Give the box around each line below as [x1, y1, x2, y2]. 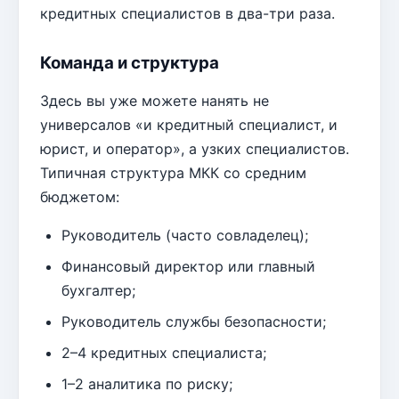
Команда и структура [40, 53, 219, 74]
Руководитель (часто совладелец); [61, 226, 308, 245]
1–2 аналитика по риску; [61, 375, 232, 394]
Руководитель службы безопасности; [61, 313, 326, 331]
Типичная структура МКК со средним [40, 164, 306, 183]
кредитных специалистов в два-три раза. [40, 4, 335, 23]
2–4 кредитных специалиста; [61, 344, 266, 362]
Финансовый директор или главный [61, 257, 315, 276]
